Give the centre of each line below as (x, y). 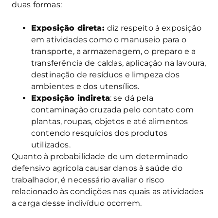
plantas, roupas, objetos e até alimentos (110, 122)
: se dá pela (131, 98)
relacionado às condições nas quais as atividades (108, 192)
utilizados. (51, 145)
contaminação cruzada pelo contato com (112, 110)
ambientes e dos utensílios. (85, 87)
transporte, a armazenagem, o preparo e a (114, 52)
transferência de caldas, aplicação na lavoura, (119, 63)
